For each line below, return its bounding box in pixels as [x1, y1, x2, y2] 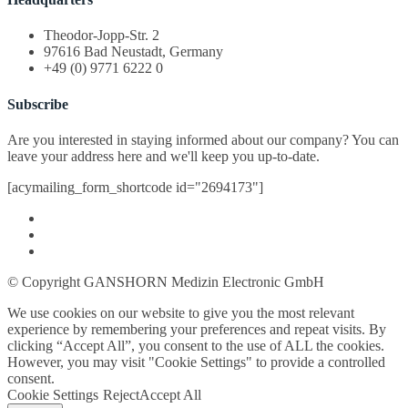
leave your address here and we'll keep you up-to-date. [7, 148, 320, 164]
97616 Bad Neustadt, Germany [44, 44, 223, 60]
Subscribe [7, 96, 68, 112]
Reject [103, 386, 139, 403]
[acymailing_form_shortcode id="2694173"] [7, 178, 263, 195]
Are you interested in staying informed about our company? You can [7, 131, 399, 148]
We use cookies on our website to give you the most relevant [7, 304, 354, 321]
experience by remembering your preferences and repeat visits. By [7, 321, 386, 337]
